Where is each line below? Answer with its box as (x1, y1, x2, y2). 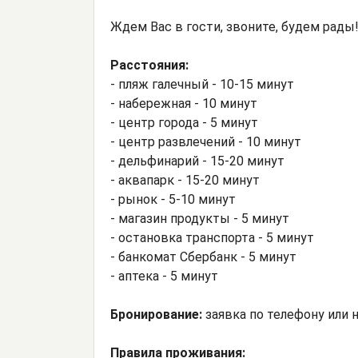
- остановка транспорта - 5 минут (110, 230, 314, 246)
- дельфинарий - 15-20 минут (110, 153, 284, 169)
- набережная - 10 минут (110, 96, 257, 112)
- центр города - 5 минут (110, 115, 258, 131)
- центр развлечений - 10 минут (110, 134, 301, 150)
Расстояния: (110, 58, 189, 74)
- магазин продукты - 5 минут (110, 211, 289, 227)
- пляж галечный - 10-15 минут (110, 77, 294, 93)
